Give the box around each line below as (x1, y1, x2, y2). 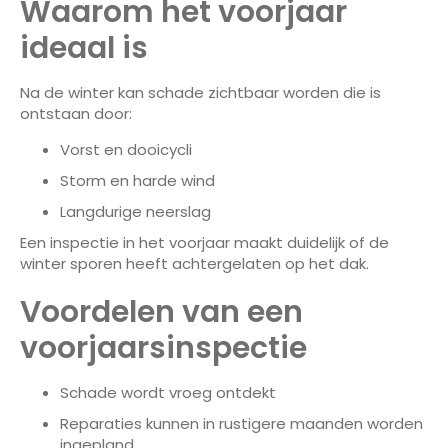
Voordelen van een (20, 290, 303, 333)
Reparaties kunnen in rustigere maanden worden (60, 412, 423, 434)
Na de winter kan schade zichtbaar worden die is (20, 82, 381, 104)
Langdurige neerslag (60, 200, 211, 222)
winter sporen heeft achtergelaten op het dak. (20, 252, 369, 274)
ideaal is (20, 27, 148, 70)
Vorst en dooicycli (60, 138, 192, 160)
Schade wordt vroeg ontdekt (60, 381, 276, 403)
